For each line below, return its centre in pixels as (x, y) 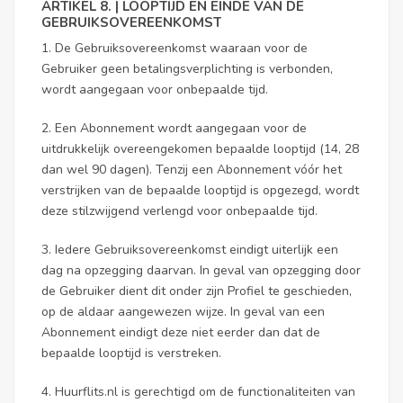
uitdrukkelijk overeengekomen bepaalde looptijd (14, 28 (200, 149)
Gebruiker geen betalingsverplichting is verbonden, (187, 69)
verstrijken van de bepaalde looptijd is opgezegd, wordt (200, 190)
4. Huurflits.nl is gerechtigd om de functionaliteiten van (198, 392)
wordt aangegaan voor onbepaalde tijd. (155, 90)
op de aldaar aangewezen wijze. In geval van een (183, 312)
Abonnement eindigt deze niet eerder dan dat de (181, 332)
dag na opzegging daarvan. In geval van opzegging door (201, 270)
